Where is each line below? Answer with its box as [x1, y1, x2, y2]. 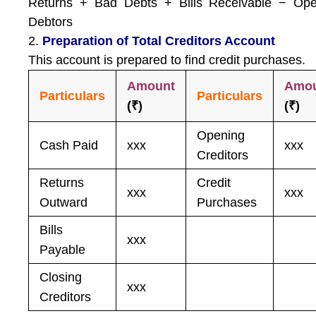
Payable [39, 243, 86, 257]
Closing [39, 270, 83, 284]
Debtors [28, 15, 73, 29]
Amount [127, 79, 176, 93]
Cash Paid [39, 138, 99, 152]
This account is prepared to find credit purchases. [28, 53, 306, 67]
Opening [197, 128, 245, 142]
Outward [39, 195, 88, 209]
